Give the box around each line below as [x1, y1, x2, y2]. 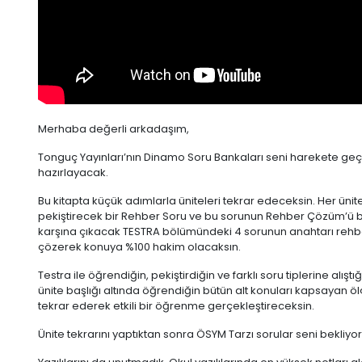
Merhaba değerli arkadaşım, [38, 121, 189, 137]
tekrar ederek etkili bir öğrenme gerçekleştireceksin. [38, 298, 314, 314]
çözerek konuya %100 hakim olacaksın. [38, 239, 241, 255]
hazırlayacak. [38, 165, 108, 181]
